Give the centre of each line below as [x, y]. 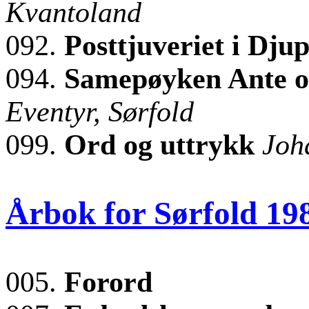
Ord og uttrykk [163, 144]
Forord [108, 282]
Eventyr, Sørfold [100, 111]
